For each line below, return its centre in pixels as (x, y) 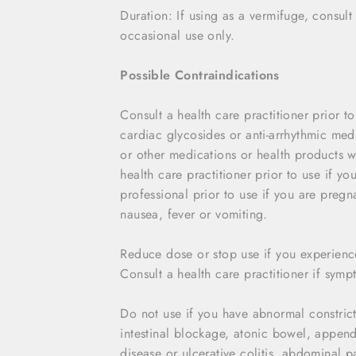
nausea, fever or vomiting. (194, 214)
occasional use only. (178, 35)
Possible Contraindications (200, 75)
